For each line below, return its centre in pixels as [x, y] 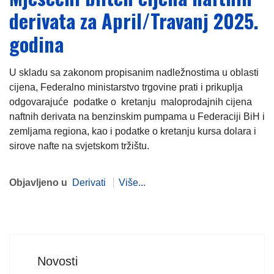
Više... [132, 183]
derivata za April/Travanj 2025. [134, 20]
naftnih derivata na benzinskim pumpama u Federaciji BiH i [137, 117]
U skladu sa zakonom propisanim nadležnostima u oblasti [134, 72]
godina [36, 44]
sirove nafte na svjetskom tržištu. [79, 146]
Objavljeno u [38, 183]
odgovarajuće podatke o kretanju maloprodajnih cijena [131, 102]
